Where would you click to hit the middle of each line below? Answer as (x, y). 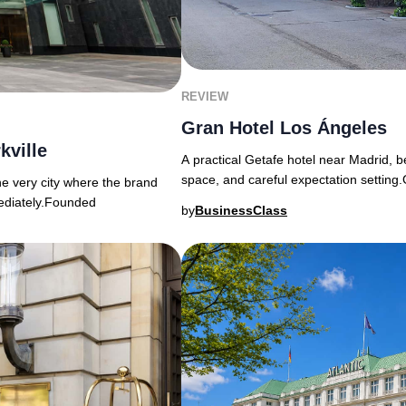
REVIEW (205, 97)
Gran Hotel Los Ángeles (284, 128)
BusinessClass (241, 211)
